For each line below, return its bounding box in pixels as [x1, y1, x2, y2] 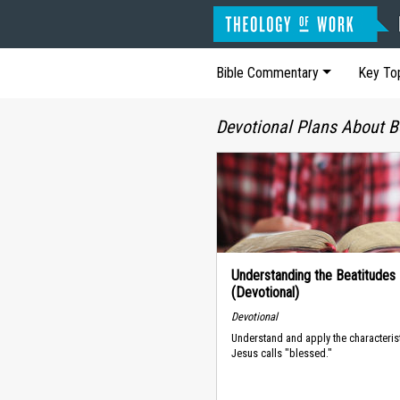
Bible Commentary [216, 64, 319, 81]
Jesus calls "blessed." [231, 346, 332, 361]
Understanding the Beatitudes [231, 267, 396, 284]
